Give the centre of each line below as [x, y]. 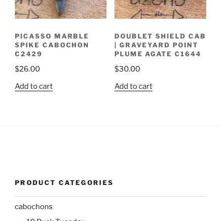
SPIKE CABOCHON [52, 45]
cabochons [34, 206]
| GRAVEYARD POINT [156, 45]
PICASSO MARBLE [52, 36]
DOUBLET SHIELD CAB [160, 36]
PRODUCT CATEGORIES [64, 182]
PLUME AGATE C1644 [158, 54]
